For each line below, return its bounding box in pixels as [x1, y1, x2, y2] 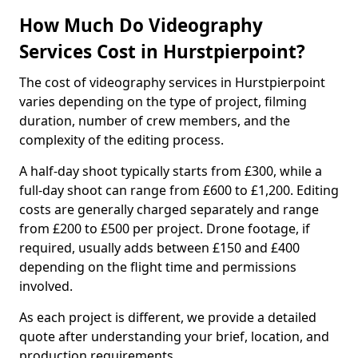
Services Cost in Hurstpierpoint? [19, 39, 305, 64]
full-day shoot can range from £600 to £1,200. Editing [19, 181, 339, 199]
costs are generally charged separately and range [19, 201, 319, 218]
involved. [19, 277, 73, 295]
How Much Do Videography [19, 13, 263, 38]
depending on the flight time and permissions [19, 258, 296, 276]
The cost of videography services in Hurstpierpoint [19, 74, 325, 91]
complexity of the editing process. [19, 131, 224, 149]
